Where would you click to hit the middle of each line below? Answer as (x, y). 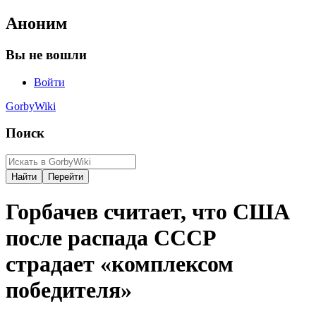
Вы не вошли (46, 54)
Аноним (36, 23)
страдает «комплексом (120, 264)
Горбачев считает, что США (148, 212)
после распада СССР (111, 238)
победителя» (69, 290)
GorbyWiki (31, 106)
